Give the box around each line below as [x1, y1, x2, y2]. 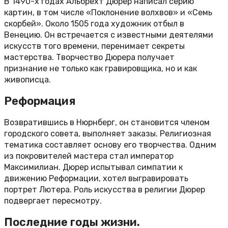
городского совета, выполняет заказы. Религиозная [4, 129, 211, 139]
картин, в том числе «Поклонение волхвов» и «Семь [4, 7, 212, 17]
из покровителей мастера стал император [4, 151, 174, 161]
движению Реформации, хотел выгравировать [4, 174, 188, 184]
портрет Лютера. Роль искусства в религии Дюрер [4, 185, 205, 195]
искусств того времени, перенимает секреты [4, 41, 185, 51]
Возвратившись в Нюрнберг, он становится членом [4, 118, 210, 128]
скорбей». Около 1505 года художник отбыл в [4, 18, 184, 28]
